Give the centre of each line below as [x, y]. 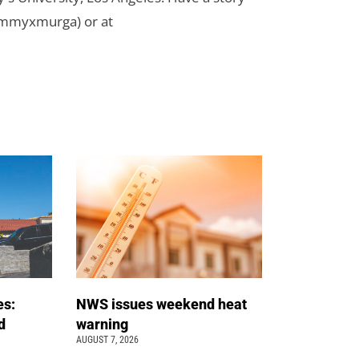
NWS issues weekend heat [162, 304]
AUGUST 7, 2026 [108, 339]
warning [104, 324]
